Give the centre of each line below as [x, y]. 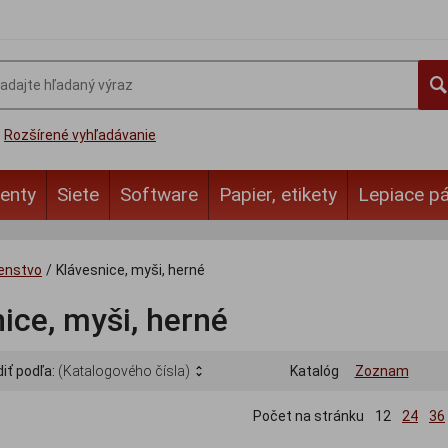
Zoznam [381, 371]
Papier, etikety [278, 194]
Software [159, 194]
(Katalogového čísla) [124, 371]
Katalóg [314, 371]
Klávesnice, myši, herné [130, 270]
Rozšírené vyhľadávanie [80, 135]
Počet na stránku [308, 416]
